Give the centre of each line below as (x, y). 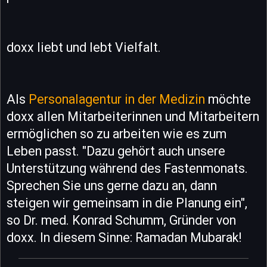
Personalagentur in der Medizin (117, 99)
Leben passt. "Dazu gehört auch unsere (116, 151)
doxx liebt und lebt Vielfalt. (84, 47)
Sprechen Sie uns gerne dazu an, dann (112, 186)
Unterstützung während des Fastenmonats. (127, 168)
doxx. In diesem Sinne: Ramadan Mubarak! (124, 237)
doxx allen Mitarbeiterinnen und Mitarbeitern (133, 117)
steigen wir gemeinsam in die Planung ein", (127, 203)
